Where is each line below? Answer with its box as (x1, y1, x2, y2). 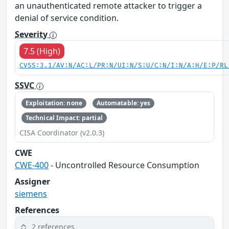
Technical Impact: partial (25, 113, 103, 122)
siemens (15, 188, 47, 199)
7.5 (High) (24, 45, 60, 57)
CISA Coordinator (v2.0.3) (19, 127, 104, 138)
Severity (15, 28, 50, 40)
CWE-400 (15, 159, 49, 171)
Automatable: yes (96, 99, 151, 108)
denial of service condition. (15, 12, 119, 24)
